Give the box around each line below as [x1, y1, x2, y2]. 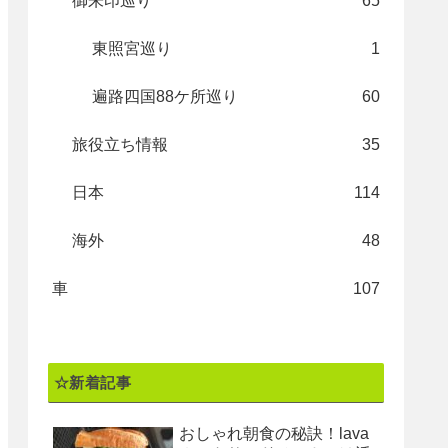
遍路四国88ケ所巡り [92, 88, 238, 106]
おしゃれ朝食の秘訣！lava [179, 424, 369, 442]
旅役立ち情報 [72, 136, 168, 154]
